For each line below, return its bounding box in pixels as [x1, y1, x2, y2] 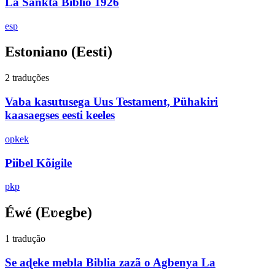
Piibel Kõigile [5, 156, 72, 169]
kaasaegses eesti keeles [5, 109, 115, 122]
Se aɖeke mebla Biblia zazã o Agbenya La [5, 255, 215, 269]
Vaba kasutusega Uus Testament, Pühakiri [5, 95, 218, 109]
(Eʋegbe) [32, 204, 92, 221]
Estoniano [5, 44, 68, 60]
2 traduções [5, 72, 49, 83]
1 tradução [5, 233, 45, 244]
